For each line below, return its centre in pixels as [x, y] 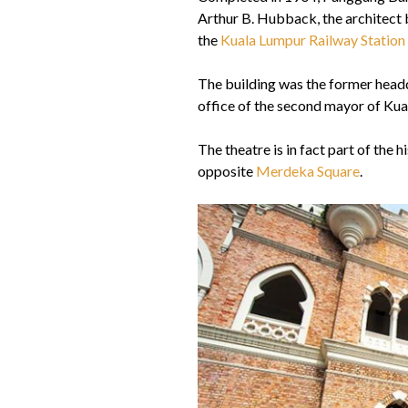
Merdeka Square [308, 171]
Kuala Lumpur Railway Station [313, 40]
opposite [227, 171]
